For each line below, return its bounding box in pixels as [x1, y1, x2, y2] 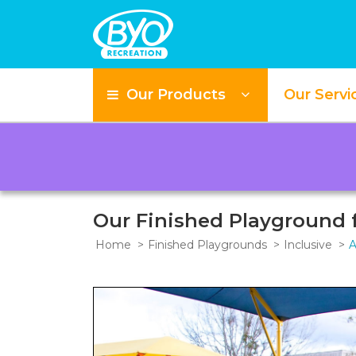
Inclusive [283, 238, 332, 253]
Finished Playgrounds [147, 238, 267, 253]
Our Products [122, 86, 226, 104]
